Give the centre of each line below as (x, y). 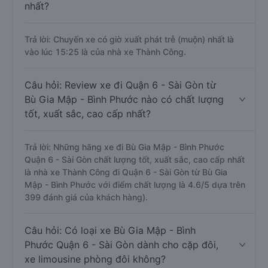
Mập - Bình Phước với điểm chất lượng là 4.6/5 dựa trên (135, 185)
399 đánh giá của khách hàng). (86, 197)
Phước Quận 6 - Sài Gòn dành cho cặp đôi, (121, 245)
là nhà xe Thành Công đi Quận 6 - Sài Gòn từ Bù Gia (126, 172)
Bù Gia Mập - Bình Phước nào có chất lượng (124, 99)
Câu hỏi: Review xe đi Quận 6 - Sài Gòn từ (120, 85)
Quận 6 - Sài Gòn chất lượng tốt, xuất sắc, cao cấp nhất (135, 159)
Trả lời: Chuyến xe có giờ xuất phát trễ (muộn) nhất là (129, 39)
